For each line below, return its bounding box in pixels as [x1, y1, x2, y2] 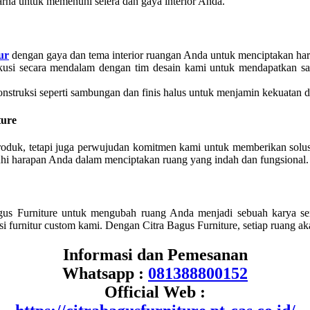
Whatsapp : [62, 264, 148, 283]
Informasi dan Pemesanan [62, 246, 248, 264]
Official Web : [104, 283, 206, 302]
